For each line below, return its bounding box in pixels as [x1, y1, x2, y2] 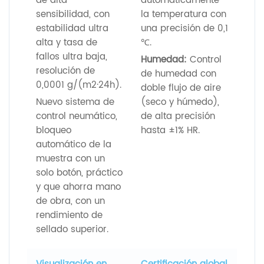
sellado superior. [36, 222, 108, 237]
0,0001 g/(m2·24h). [36, 77, 121, 93]
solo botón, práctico [36, 165, 123, 180]
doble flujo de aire [141, 80, 221, 95]
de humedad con [141, 66, 216, 81]
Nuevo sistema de [36, 94, 114, 110]
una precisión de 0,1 [141, 21, 228, 36]
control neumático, [36, 108, 117, 124]
